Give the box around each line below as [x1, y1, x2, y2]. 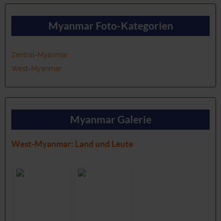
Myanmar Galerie [70, 113, 151, 125]
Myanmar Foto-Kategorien [48, 20, 173, 32]
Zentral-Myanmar [11, 50, 68, 59]
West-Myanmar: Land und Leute [11, 139, 133, 148]
